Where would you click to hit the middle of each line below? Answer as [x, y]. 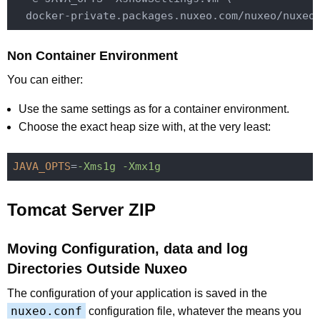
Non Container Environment [92, 55]
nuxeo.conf [46, 311]
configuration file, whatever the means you [194, 311]
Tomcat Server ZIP [81, 209]
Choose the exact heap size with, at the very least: [145, 126]
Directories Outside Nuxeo [97, 268]
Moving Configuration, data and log [127, 248]
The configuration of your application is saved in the [137, 293]
